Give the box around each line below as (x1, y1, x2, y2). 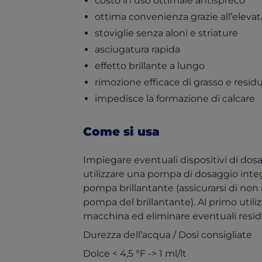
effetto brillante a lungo (95, 60, 205, 71)
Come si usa (83, 125, 160, 139)
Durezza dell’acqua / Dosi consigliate (83, 229, 252, 240)
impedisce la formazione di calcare (95, 93, 255, 104)
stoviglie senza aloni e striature (95, 27, 238, 39)
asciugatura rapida (95, 44, 180, 55)
